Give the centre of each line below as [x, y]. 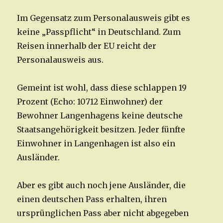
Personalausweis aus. [60, 60]
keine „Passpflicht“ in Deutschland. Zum [99, 32]
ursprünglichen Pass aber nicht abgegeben [103, 213]
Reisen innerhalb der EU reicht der [87, 46]
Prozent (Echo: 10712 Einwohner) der [90, 102]
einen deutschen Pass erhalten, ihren [92, 199]
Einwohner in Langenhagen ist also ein [96, 144]
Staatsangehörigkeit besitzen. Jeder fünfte [101, 130]
